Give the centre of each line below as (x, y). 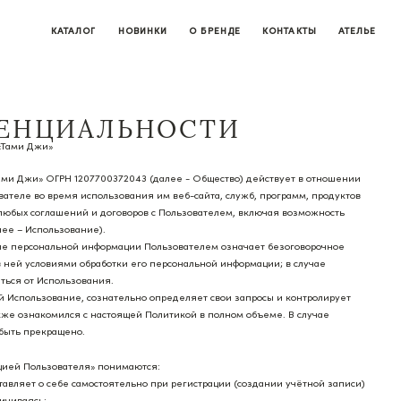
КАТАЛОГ (73, 30)
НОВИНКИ (142, 30)
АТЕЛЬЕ (358, 30)
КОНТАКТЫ (290, 30)
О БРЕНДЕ (215, 30)
